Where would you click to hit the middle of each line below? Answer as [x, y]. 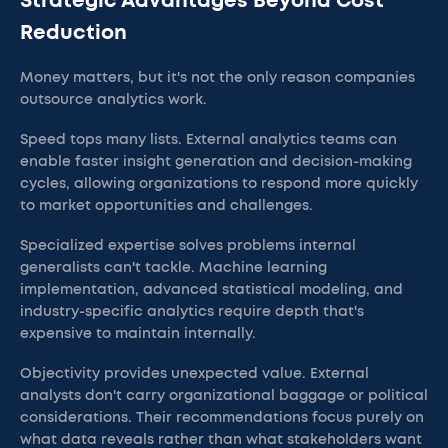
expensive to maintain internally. [138, 334]
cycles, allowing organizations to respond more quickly [219, 184]
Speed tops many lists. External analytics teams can [208, 140]
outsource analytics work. [113, 100]
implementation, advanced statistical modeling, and [211, 290]
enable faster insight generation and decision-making [216, 162]
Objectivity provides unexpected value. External [194, 374]
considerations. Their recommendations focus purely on [222, 418]
